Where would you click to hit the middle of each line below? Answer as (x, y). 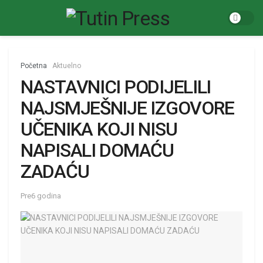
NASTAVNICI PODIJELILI (116, 87)
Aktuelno (67, 66)
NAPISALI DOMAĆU (97, 150)
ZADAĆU (55, 171)
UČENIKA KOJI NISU (99, 129)
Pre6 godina (41, 195)
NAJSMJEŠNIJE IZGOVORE (128, 108)
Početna (34, 66)
